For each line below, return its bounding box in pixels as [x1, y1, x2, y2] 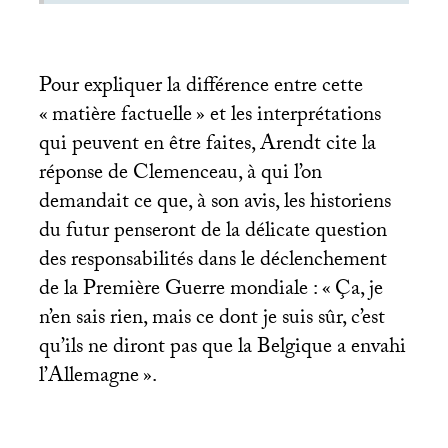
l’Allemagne [38, 359, 139, 396]
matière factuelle [51, 98, 192, 135]
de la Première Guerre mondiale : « [38, 272, 331, 309]
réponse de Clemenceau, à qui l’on [38, 156, 322, 193]
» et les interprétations [195, 98, 381, 135]
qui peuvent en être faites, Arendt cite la [38, 127, 376, 164]
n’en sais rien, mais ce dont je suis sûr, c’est [38, 301, 385, 338]
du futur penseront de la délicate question [38, 214, 387, 251]
